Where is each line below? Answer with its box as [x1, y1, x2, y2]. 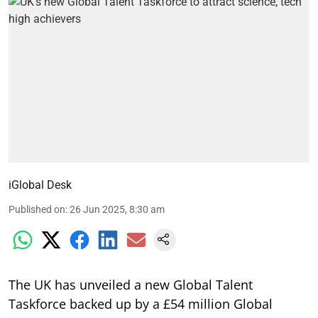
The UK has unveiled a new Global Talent [9, 276, 253, 294]
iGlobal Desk [9, 178, 72, 192]
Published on [9, 204, 65, 216]
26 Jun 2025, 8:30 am [70, 204, 165, 216]
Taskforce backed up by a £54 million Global [9, 295, 273, 313]
